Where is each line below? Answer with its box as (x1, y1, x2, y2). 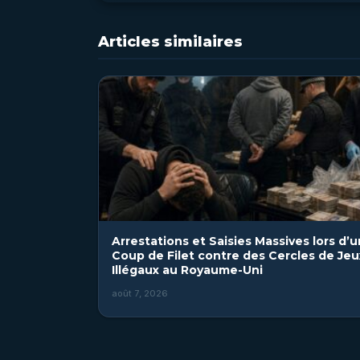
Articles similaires (98, 33, 243, 51)
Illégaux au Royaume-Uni (112, 263, 263, 277)
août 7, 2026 (112, 288, 168, 299)
